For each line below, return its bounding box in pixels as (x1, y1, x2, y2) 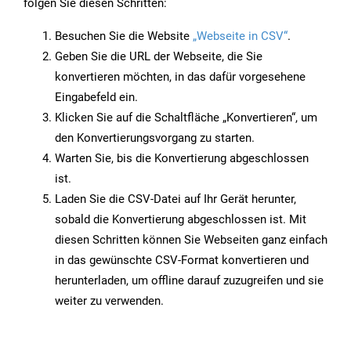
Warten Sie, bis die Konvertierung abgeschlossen (55, 151, 309, 166)
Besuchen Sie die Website (55, 29, 193, 44)
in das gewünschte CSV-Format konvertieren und (55, 253, 309, 268)
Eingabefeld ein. (55, 90, 138, 105)
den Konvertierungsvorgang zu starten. (55, 131, 255, 146)
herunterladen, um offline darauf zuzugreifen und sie (55, 273, 324, 288)
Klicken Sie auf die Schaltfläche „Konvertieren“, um (55, 110, 317, 125)
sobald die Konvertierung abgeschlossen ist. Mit (55, 212, 306, 227)
